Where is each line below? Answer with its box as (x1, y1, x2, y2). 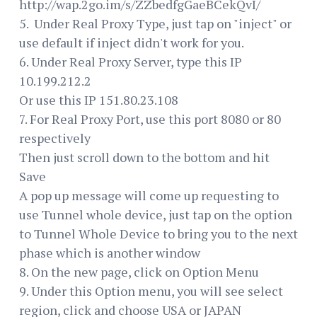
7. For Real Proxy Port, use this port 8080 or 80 (19, 110, 281, 127)
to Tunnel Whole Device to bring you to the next (19, 224, 298, 242)
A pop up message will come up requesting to (19, 186, 279, 204)
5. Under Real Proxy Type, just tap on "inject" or (19, 14, 292, 32)
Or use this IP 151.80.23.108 (19, 91, 178, 108)
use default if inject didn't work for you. (19, 33, 244, 51)
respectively (19, 129, 91, 146)
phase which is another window (19, 243, 200, 261)
